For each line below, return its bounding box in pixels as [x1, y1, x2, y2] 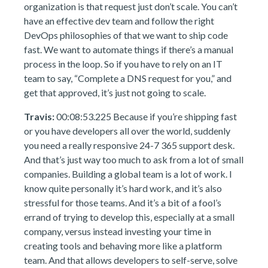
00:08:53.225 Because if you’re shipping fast [54, 111, 237, 122]
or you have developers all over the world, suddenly [24, 125, 230, 136]
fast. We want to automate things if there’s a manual [24, 44, 233, 55]
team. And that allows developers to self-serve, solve [24, 254, 237, 266]
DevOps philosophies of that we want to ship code [24, 29, 228, 41]
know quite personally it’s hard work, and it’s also [24, 182, 222, 194]
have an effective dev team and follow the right [24, 15, 214, 26]
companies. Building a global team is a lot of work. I [24, 168, 232, 179]
